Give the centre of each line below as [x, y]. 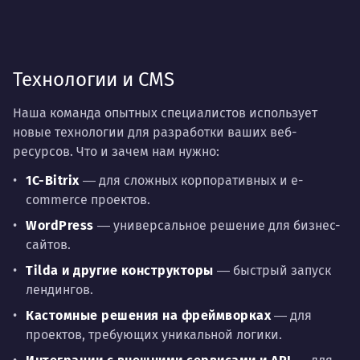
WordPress [60, 225]
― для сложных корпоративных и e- [191, 180]
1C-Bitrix [53, 180]
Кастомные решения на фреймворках [148, 315]
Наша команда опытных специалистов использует [165, 113]
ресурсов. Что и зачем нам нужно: [118, 151]
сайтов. [48, 245]
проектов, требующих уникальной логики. [154, 335]
